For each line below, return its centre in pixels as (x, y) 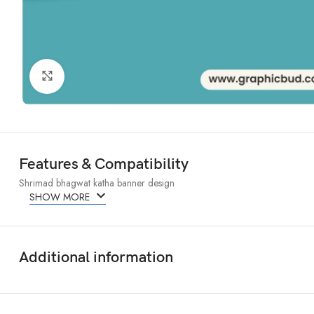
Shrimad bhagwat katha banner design (97, 183)
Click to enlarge (98, 76)
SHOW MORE (61, 197)
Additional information (96, 257)
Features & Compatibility (104, 164)
